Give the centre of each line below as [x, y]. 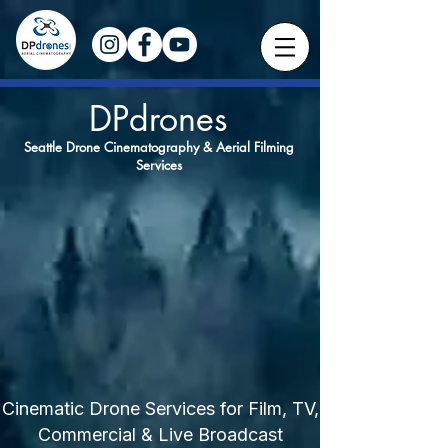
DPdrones [158, 118]
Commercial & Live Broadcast [160, 434]
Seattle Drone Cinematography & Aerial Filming [158, 147]
